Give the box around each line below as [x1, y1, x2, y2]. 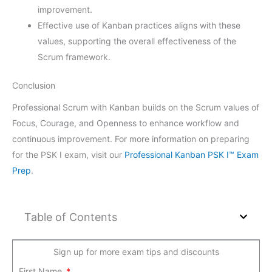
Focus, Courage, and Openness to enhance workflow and [12, 117, 239, 128]
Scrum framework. [38, 51, 110, 62]
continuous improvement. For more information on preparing [12, 133, 250, 144]
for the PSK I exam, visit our [12, 149, 124, 160]
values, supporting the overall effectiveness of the [38, 35, 236, 46]
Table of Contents [24, 210, 117, 223]
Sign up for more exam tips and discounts [53, 246, 219, 257]
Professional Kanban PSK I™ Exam [124, 149, 259, 160]
